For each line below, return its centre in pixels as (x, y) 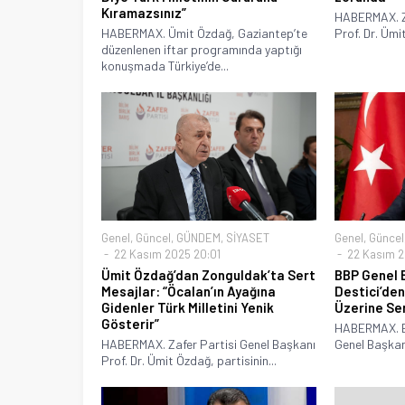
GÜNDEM (198, 238)
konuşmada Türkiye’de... (165, 65)
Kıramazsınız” (144, 12)
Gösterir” (130, 324)
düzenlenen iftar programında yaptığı (202, 49)
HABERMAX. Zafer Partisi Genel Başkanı (208, 344)
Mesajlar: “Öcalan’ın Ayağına (188, 292)
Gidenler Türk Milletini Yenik (188, 308)
